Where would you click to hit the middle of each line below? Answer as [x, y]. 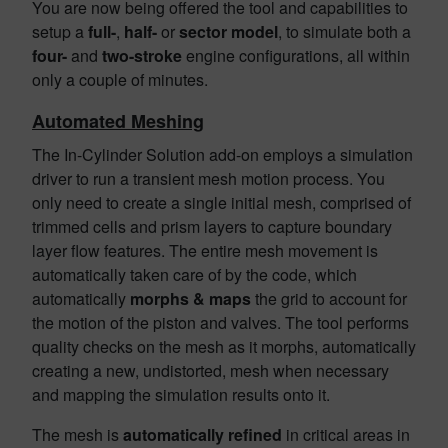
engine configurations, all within [296, 55]
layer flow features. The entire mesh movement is [205, 250]
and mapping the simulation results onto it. [181, 394]
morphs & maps [190, 298]
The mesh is [77, 434]
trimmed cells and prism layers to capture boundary [212, 226]
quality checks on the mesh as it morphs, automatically [224, 346]
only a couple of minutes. [120, 79]
